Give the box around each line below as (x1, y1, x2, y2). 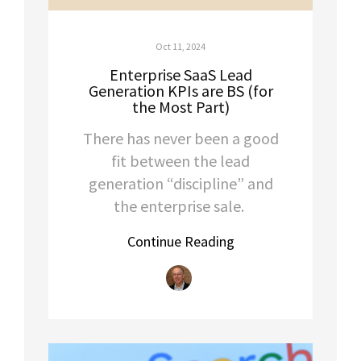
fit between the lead (111, 150, 250, 171)
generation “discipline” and (88, 172, 273, 193)
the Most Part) (131, 96, 230, 117)
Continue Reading (127, 231, 234, 251)
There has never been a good (82, 127, 279, 148)
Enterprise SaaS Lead (109, 64, 252, 85)
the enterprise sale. (114, 195, 247, 216)
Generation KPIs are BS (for (88, 80, 273, 101)
